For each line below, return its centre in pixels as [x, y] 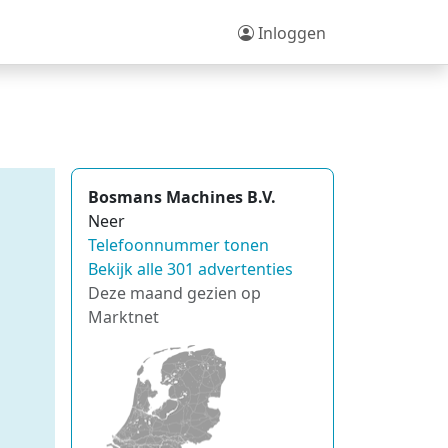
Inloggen [290, 32]
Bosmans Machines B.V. [182, 197]
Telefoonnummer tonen [178, 245]
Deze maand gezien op [174, 293]
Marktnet [123, 317]
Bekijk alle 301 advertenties [190, 269]
